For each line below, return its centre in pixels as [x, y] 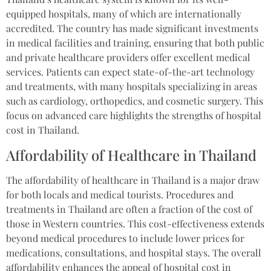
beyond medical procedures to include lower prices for [125, 238]
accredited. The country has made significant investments [132, 28]
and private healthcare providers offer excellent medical [128, 57]
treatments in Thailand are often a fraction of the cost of [129, 209]
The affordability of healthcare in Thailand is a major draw [133, 180]
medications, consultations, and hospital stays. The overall [134, 252]
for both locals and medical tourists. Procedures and [120, 194]
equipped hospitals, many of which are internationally [124, 14]
